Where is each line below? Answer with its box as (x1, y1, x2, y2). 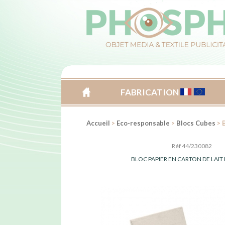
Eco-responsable (117, 119, 170, 127)
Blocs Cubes (176, 119, 215, 127)
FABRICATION (121, 87, 181, 97)
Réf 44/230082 (172, 142, 212, 150)
